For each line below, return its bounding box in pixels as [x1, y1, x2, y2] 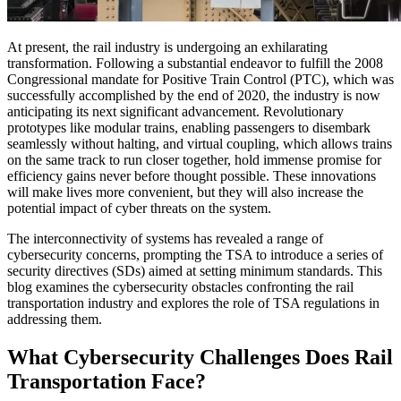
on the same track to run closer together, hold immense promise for [7, 152, 381, 168]
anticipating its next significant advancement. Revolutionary [7, 104, 344, 120]
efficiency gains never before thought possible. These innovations [7, 168, 376, 184]
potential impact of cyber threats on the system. [7, 200, 271, 217]
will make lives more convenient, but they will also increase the [7, 184, 363, 200]
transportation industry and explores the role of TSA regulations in [7, 295, 380, 311]
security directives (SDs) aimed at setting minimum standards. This [7, 263, 382, 279]
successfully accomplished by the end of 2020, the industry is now [7, 88, 380, 104]
